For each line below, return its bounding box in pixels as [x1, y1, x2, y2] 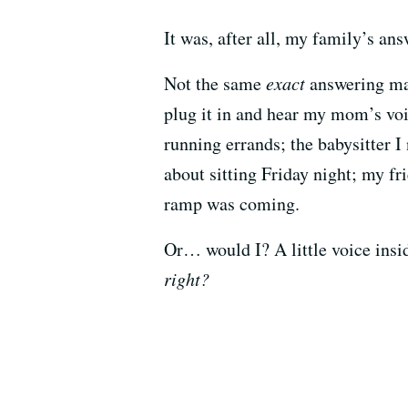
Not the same [164, 71, 266, 96]
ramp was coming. [164, 191, 300, 216]
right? [164, 267, 209, 291]
